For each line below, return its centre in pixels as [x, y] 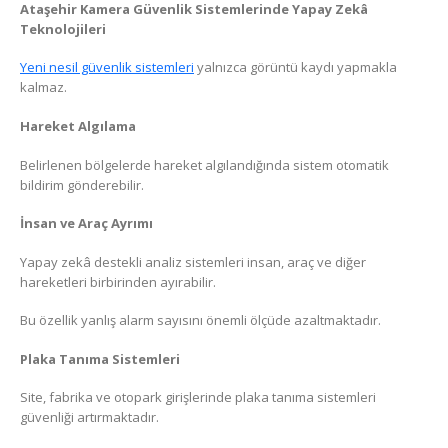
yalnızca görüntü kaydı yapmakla [295, 67]
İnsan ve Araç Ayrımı [86, 223]
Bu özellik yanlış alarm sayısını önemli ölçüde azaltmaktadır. [200, 320]
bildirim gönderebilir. [82, 184]
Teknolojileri [63, 28]
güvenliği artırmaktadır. [89, 417]
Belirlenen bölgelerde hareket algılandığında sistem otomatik [204, 164]
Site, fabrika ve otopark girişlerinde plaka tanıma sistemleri [198, 397]
